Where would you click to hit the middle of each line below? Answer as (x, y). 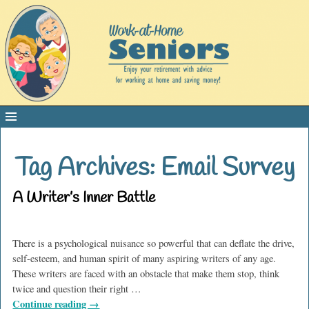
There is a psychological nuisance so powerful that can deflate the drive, (154, 243)
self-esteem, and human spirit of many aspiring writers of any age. (144, 259)
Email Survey (227, 168)
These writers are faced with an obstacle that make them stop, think (146, 274)
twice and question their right (72, 289)
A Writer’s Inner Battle (84, 199)
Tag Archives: (88, 168)
